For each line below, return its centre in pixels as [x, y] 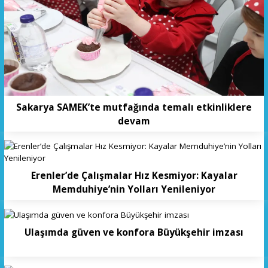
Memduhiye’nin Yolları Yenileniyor [134, 189]
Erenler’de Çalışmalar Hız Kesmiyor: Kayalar [134, 175]
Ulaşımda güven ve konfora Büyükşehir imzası [134, 232]
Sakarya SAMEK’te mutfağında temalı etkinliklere [134, 107]
